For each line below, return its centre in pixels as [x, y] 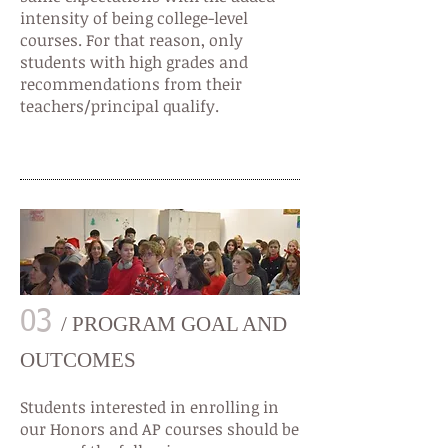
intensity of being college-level [134, 18]
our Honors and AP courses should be [159, 429]
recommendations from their [131, 84]
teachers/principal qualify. [119, 106]
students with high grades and [134, 62]
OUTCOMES [78, 360]
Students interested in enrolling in [149, 407]
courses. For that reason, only [131, 40]
